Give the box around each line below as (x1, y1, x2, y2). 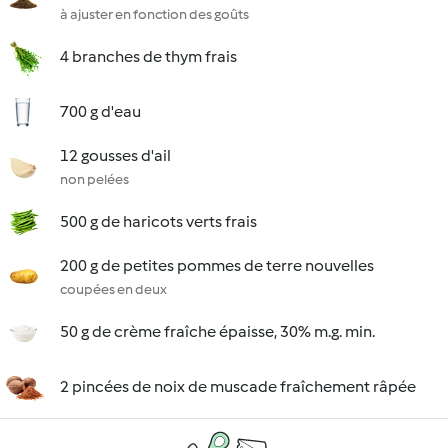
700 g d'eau (60, 102, 141, 121)
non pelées (60, 171, 129, 188)
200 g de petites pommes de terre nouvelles (60, 256, 374, 275)
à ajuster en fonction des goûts (60, 6, 249, 23)
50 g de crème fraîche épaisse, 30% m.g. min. (60, 322, 375, 341)
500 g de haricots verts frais (60, 212, 257, 231)
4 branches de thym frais (60, 47, 237, 66)
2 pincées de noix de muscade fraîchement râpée (60, 377, 416, 396)
